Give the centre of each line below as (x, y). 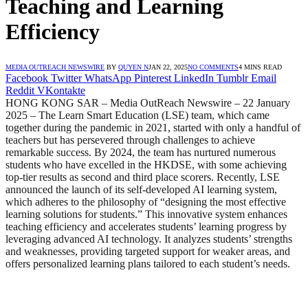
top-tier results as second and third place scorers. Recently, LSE (143, 177)
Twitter (66, 78)
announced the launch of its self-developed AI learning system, (141, 189)
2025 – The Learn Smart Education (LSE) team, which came (137, 115)
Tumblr (232, 78)
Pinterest (153, 78)
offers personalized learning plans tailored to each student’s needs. (148, 263)
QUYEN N (133, 67)
